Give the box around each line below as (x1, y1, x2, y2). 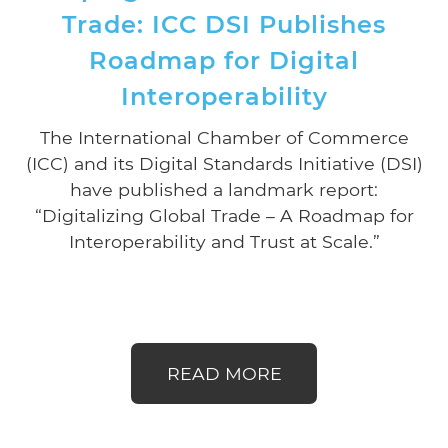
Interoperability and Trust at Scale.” (68, 231, 380, 253)
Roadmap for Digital (89, 46, 359, 76)
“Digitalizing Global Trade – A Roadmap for (34, 205, 414, 227)
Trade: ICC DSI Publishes (62, 10, 386, 40)
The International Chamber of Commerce (39, 127, 409, 149)
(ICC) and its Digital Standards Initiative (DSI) (25, 153, 423, 175)
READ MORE (166, 362, 282, 384)
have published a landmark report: (70, 179, 378, 201)
